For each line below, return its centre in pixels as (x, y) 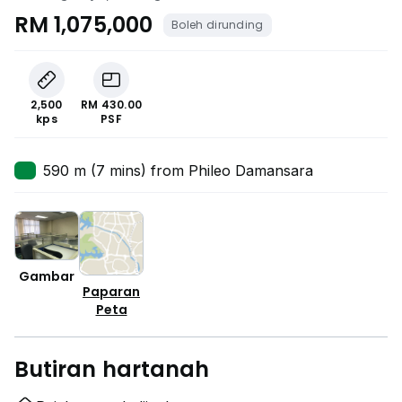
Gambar (47, 276)
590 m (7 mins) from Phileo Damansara (178, 170)
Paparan (111, 292)
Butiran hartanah (112, 369)
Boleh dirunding (217, 25)
